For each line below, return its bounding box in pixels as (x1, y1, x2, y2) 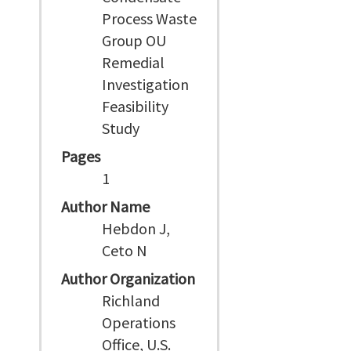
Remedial (102, 52, 165, 72)
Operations (102, 313, 176, 332)
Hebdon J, (102, 219, 171, 238)
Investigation (102, 74, 190, 94)
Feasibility (102, 96, 169, 116)
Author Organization (61, 269, 195, 288)
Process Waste (102, 9, 197, 28)
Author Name (61, 197, 150, 216)
